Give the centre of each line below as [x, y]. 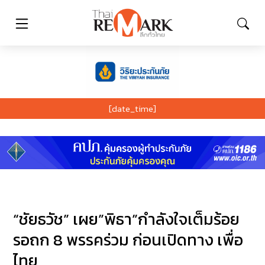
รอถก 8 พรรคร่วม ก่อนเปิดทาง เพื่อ [128, 240]
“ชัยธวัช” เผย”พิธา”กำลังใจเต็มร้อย [127, 219]
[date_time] [132, 108]
